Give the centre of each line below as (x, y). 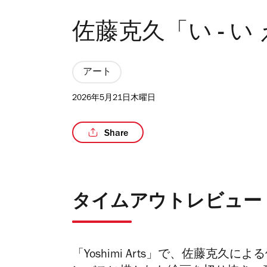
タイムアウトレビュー (167, 204)
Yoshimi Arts (115, 256)
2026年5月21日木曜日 (114, 99)
